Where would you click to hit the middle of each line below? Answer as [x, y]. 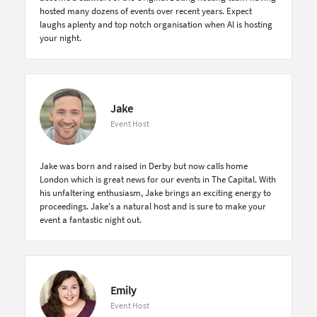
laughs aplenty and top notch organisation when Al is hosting [156, 24]
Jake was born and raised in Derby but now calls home [144, 166]
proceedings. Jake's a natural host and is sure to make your [153, 206]
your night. [60, 38]
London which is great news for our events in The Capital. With [158, 179]
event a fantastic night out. [91, 220]
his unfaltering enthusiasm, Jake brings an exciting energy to [155, 193]
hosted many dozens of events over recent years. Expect [146, 11]
